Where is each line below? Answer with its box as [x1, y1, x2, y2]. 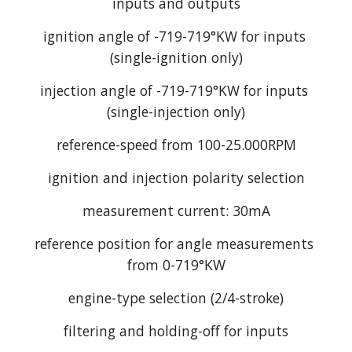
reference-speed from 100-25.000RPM [56, 135, 296, 155]
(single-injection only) [107, 102, 245, 122]
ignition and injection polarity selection [47, 168, 305, 188]
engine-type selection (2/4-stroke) [68, 288, 284, 308]
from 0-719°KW [126, 255, 225, 275]
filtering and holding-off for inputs [64, 321, 288, 341]
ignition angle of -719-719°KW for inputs [42, 27, 306, 46]
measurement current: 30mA [82, 201, 270, 221]
